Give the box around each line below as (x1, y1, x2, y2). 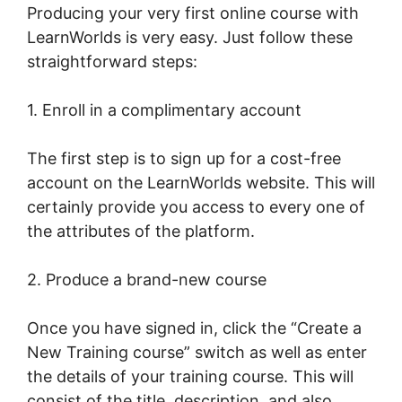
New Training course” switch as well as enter (27, 342, 367, 362)
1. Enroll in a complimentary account (27, 100, 301, 119)
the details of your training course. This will (27, 366, 354, 386)
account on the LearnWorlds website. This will (27, 172, 375, 192)
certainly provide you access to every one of (27, 197, 365, 216)
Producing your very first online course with (27, 3, 359, 22)
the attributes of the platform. (27, 221, 255, 240)
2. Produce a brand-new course (27, 269, 267, 289)
